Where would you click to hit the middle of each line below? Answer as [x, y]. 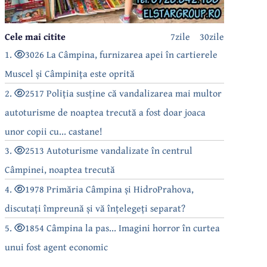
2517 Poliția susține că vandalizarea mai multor [124, 93]
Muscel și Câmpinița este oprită [70, 73]
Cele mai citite [35, 36]
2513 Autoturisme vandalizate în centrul [109, 150]
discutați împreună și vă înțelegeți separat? [95, 208]
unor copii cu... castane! [54, 131]
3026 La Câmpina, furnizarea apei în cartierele [122, 54]
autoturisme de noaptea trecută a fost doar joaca [105, 112]
